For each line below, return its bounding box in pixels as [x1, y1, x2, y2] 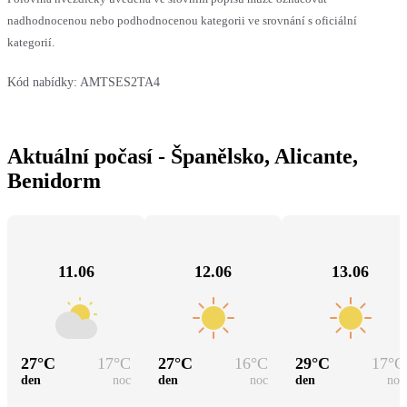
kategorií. [7, 35, 55, 49]
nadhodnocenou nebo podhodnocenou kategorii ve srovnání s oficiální [7, 13, 357, 27]
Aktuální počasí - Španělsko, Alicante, [7, 144, 358, 168]
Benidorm [7, 168, 101, 193]
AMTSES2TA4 [80, 74, 160, 89]
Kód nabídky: [7, 74, 77, 89]
